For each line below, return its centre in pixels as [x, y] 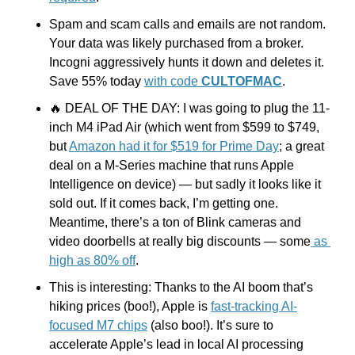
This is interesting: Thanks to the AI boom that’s [181, 288]
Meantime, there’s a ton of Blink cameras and [175, 223]
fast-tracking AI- [254, 307]
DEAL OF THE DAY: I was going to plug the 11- [196, 109]
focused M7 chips [98, 326]
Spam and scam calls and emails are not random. [187, 25]
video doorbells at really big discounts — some [180, 242]
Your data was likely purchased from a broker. [176, 44]
